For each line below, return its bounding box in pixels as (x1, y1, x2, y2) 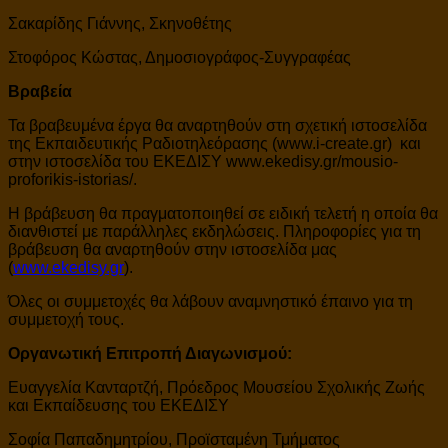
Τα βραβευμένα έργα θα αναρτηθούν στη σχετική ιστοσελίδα (8, 116, 427, 134)
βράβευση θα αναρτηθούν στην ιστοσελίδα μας (8, 240, 337, 258)
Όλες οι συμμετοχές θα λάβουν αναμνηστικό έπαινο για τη (8, 292, 413, 310)
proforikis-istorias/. (8, 170, 137, 188)
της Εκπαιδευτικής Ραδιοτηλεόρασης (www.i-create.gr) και (8, 134, 421, 152)
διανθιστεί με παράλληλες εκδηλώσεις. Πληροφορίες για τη (8, 222, 421, 240)
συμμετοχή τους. (8, 310, 124, 328)
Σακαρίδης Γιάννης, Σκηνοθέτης (8, 14, 232, 32)
